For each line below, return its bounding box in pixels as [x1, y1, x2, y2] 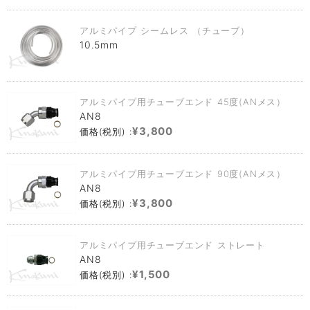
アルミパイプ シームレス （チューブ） [80, 25, 250, 37]
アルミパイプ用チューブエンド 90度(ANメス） [80, 167, 286, 179]
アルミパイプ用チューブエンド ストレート [80, 239, 265, 250]
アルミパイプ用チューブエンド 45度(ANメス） [80, 96, 286, 108]
